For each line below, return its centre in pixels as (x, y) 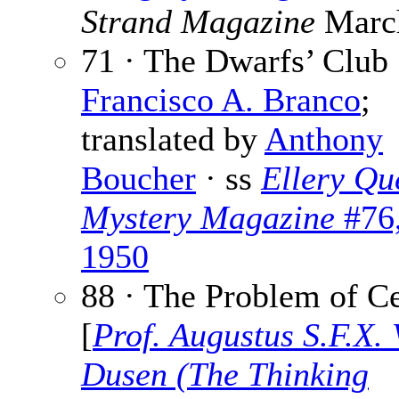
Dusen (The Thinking (225, 375)
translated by (173, 139)
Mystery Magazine (208, 218)
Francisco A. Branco (221, 100)
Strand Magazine (198, 22)
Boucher (138, 179)
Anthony (324, 139)
